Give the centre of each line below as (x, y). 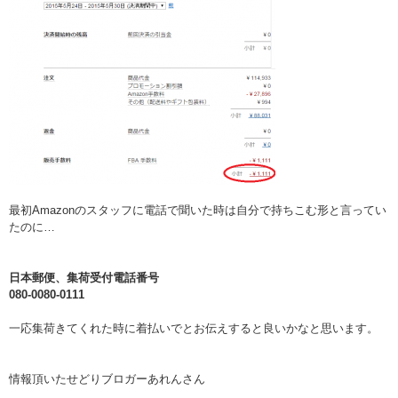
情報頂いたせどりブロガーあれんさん (107, 379)
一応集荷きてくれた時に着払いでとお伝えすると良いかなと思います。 (194, 329)
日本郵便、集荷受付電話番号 (84, 278)
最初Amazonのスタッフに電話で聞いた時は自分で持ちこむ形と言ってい (198, 211)
